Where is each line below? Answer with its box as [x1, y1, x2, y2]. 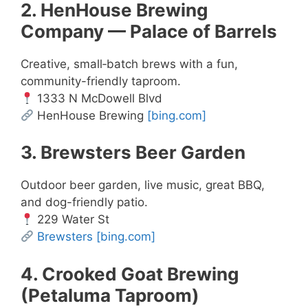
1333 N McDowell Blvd [34, 91, 163, 105]
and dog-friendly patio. [21, 195, 148, 210]
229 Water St [34, 212, 110, 227]
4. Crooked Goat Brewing [21, 263, 239, 285]
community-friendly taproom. [21, 74, 181, 88]
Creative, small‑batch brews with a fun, [21, 56, 238, 71]
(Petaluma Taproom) [21, 284, 199, 306]
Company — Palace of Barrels [21, 20, 277, 42]
